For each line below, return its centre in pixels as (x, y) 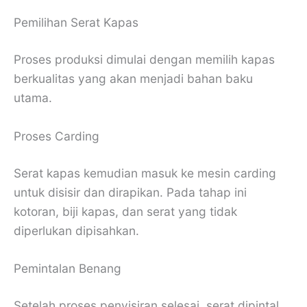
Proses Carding (57, 136)
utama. (33, 97)
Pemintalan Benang (67, 269)
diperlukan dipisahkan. (76, 230)
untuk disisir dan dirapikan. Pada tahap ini (130, 192)
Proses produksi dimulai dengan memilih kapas (144, 59)
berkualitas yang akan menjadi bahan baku (133, 78)
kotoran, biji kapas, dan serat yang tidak (125, 211)
